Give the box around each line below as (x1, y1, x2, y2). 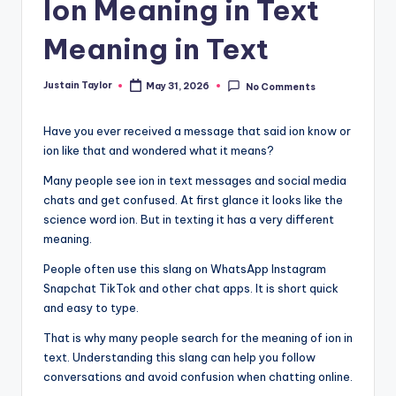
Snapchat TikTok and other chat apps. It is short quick (43, 281, 339, 296)
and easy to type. (43, 301, 139, 316)
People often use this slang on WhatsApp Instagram (43, 262, 326, 277)
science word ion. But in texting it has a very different (43, 212, 334, 227)
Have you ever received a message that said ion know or (43, 124, 351, 139)
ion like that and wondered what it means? (43, 143, 274, 158)
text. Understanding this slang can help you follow (43, 350, 316, 365)
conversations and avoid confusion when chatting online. (43, 369, 353, 385)
